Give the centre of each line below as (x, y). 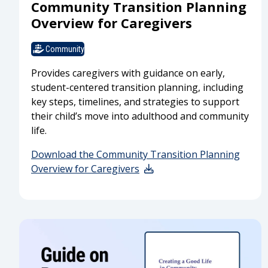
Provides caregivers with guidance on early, (128, 73)
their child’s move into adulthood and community (140, 116)
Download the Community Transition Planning (135, 155)
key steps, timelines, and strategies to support (135, 102)
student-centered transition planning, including (137, 88)
